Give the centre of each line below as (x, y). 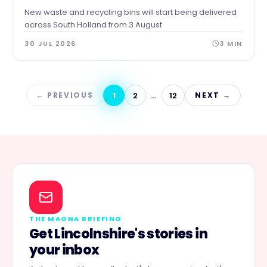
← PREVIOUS (65, 95)
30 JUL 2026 (50, 44)
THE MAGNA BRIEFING (76, 219)
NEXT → (213, 95)
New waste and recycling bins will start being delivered (131, 12)
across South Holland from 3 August (93, 25)
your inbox (64, 250)
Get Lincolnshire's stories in (118, 234)
